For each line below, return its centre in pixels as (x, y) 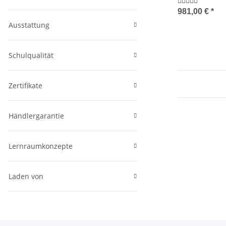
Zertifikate (25, 86)
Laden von (26, 177)
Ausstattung (29, 25)
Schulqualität (31, 55)
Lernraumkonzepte (41, 146)
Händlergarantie (36, 116)
